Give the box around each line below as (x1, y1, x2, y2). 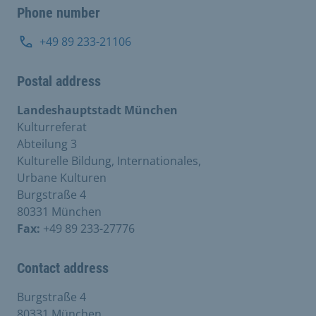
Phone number (17, 4, 100, 21)
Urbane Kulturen (17, 169, 107, 186)
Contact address (17, 259, 109, 276)
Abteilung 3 (17, 135, 77, 152)
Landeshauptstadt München (17, 102, 178, 118)
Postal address (17, 72, 101, 90)
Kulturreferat (17, 119, 87, 135)
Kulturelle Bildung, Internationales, (17, 152, 201, 169)
